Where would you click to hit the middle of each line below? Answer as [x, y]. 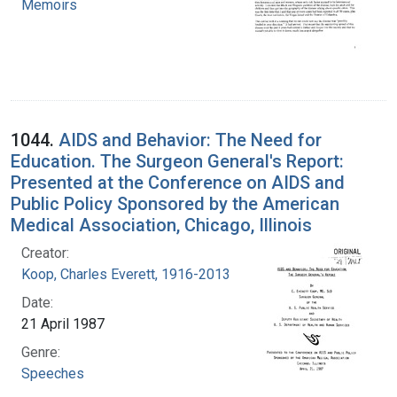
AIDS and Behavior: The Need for [190, 140]
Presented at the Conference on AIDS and [178, 182]
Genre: [41, 352]
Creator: [45, 253]
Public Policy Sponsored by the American [175, 203]
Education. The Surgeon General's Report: [177, 161]
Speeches [53, 373]
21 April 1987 [63, 323]
